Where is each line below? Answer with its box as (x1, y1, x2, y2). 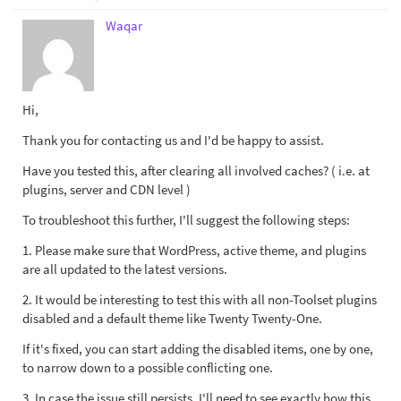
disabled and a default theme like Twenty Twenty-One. (22, 310, 322, 327)
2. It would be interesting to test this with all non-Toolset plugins (22, 291, 377, 308)
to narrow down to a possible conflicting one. (22, 359, 273, 376)
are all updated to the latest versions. (22, 260, 227, 277)
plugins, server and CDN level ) (22, 181, 191, 198)
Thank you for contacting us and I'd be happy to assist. (22, 132, 324, 149)
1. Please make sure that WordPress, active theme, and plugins (22, 242, 366, 259)
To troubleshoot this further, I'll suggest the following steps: (22, 211, 350, 228)
